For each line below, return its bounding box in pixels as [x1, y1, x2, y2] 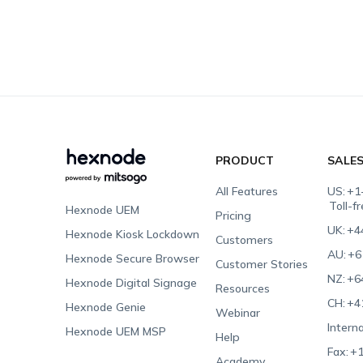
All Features [216, 184, 279, 199]
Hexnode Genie [65, 300, 146, 314]
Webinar [216, 305, 261, 320]
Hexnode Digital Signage [65, 275, 197, 290]
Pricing [216, 208, 252, 223]
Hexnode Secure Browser [65, 251, 199, 266]
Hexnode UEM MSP [65, 324, 166, 339]
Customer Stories [216, 257, 309, 271]
